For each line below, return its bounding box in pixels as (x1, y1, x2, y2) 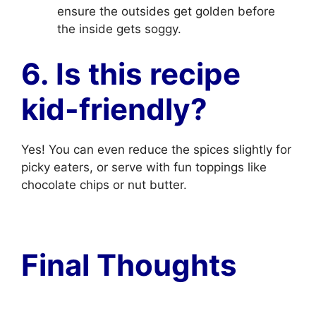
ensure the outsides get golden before (57, 4, 275, 18)
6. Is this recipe (21, 55, 241, 92)
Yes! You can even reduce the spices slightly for (21, 142, 291, 157)
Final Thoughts (21, 246, 237, 283)
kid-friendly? (21, 90, 207, 127)
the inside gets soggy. (57, 22, 181, 36)
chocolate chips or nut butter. (21, 177, 187, 192)
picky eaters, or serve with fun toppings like (21, 159, 267, 174)
